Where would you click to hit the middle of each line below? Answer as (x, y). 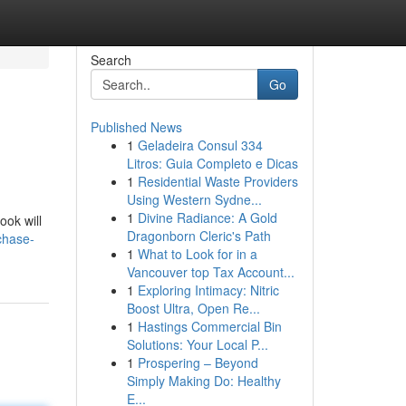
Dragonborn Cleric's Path (198, 236)
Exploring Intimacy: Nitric (208, 290)
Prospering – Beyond (198, 362)
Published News (136, 127)
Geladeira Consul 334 (200, 145)
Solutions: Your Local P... (197, 344)
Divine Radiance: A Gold (207, 217)
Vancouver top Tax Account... (210, 272)
